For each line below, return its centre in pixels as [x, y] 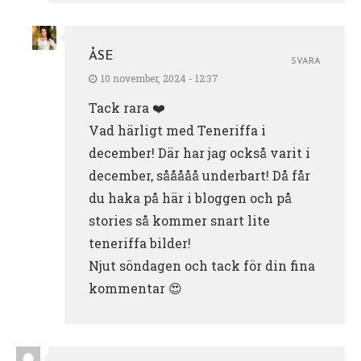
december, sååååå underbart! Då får [199, 176]
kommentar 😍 [135, 288]
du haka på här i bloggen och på [190, 198]
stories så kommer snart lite [179, 221]
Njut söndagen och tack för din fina [202, 266]
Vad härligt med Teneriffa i [177, 131]
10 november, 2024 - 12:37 [160, 79]
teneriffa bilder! [140, 243]
